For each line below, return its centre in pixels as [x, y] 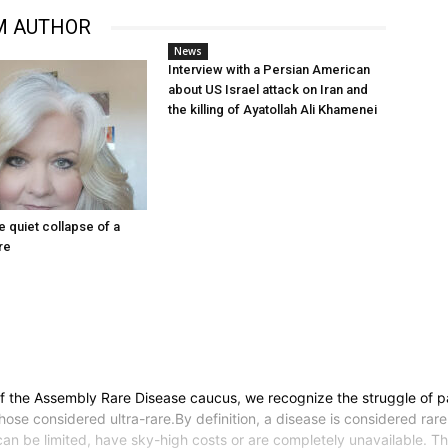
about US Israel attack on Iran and [268, 90]
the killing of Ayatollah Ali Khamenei [272, 110]
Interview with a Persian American [269, 70]
